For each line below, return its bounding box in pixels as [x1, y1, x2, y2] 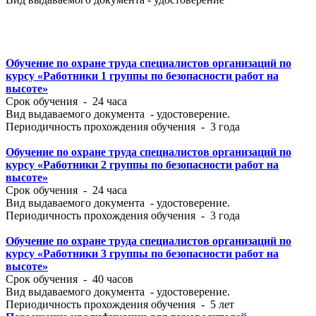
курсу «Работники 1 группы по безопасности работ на [6, 69, 279, 82]
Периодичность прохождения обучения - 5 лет [6, 298, 234, 310]
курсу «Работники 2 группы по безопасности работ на [6, 158, 279, 171]
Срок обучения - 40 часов [6, 272, 133, 285]
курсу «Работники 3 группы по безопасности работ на [6, 247, 279, 260]
